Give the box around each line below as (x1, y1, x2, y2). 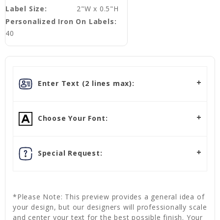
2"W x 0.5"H (76, 4, 119, 14)
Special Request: (35, 148, 103, 158)
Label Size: (5, 4, 47, 14)
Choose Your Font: (35, 113, 108, 123)
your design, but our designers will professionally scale (13, 202, 207, 212)
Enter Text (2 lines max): (35, 78, 135, 88)
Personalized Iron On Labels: (5, 17, 117, 27)
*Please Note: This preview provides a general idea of (13, 192, 205, 202)
